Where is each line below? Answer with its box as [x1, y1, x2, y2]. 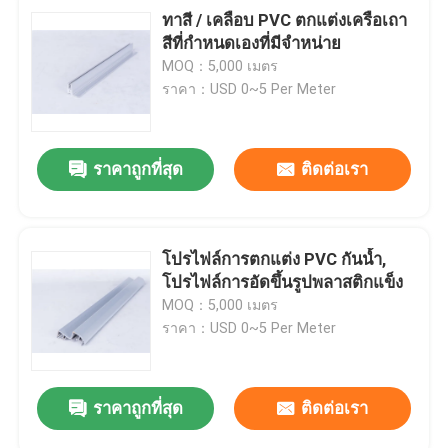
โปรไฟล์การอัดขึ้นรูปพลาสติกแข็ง [162, 271, 404, 292]
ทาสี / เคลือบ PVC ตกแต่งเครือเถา [162, 9, 408, 30]
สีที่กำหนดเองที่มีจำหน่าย [162, 32, 342, 53]
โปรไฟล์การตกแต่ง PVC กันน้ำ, [162, 248, 387, 269]
